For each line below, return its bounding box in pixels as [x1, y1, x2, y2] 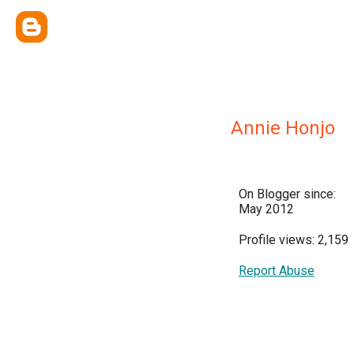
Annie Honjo [231, 117, 335, 139]
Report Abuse [239, 263, 314, 278]
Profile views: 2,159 [239, 232, 348, 247]
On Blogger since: [239, 186, 336, 201]
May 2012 [239, 201, 294, 217]
